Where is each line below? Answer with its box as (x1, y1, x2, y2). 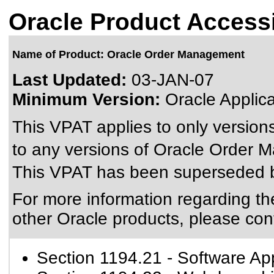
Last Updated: (12, 70, 127, 89)
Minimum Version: (12, 90, 160, 109)
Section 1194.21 (37, 248, 162, 267)
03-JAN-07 (127, 70, 214, 89)
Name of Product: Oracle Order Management (12, 48, 245, 61)
